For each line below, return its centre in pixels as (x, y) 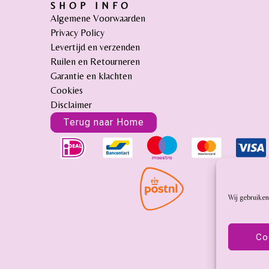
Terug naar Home (104, 122)
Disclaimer (71, 104)
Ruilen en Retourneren (95, 61)
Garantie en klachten (92, 76)
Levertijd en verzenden (95, 47)
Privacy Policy (78, 32)
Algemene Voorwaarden (98, 18)
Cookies (67, 90)
